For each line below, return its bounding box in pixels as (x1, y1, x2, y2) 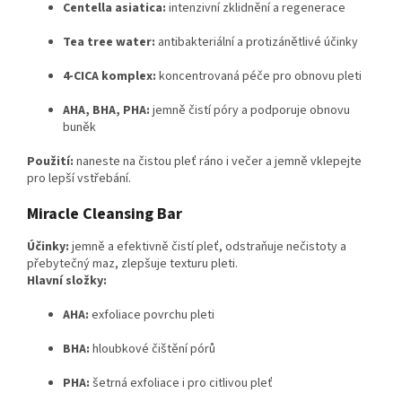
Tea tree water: (63, 33, 155, 52)
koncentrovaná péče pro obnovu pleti (156, 67, 362, 86)
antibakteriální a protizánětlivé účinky (155, 33, 358, 52)
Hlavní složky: (27, 272, 107, 291)
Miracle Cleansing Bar (27, 203, 182, 226)
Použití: (27, 153, 74, 171)
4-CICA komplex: (63, 67, 156, 86)
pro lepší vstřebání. (27, 170, 131, 188)
